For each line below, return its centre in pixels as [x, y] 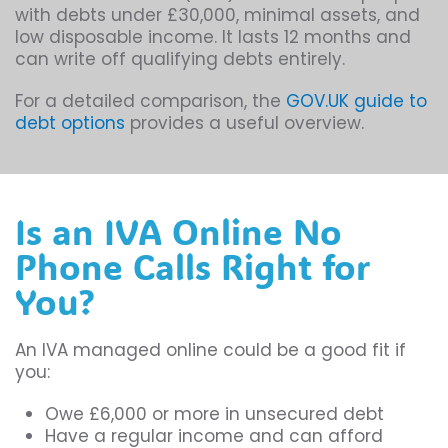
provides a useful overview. [244, 123]
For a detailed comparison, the [150, 101]
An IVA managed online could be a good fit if [210, 350]
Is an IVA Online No [178, 231]
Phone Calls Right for [192, 266]
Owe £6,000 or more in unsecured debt [214, 414]
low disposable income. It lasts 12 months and [213, 37]
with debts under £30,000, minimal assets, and [217, 15]
